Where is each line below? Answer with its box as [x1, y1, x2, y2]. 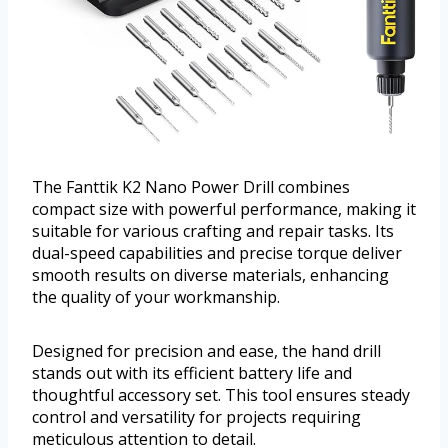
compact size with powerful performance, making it [32, 198, 416, 221]
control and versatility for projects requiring [32, 406, 361, 429]
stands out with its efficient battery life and [32, 362, 352, 385]
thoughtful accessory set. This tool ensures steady [32, 384, 410, 407]
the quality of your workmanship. [32, 286, 280, 309]
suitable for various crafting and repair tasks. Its [32, 220, 394, 243]
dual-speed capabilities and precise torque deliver [32, 242, 402, 265]
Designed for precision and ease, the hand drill [32, 340, 381, 363]
